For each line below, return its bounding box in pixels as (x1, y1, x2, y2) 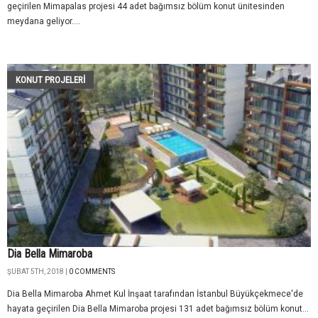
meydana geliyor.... (7, 16, 80, 26)
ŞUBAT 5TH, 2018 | (7, 268, 69, 276)
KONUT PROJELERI (16, 74, 85, 85)
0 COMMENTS (69, 268, 115, 276)
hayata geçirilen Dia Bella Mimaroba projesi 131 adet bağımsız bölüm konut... (7, 304, 309, 314)
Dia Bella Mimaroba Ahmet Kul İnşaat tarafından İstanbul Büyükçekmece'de (7, 289, 303, 300)
